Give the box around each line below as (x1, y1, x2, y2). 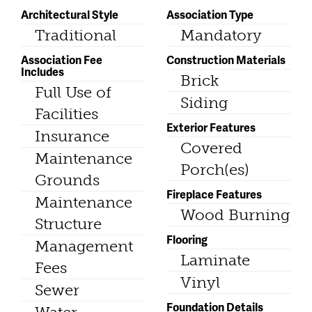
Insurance (35, 127, 109, 146)
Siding (180, 93, 228, 113)
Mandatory (180, 26, 262, 45)
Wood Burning (180, 205, 290, 225)
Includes (21, 63, 64, 80)
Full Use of (35, 83, 111, 102)
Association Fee (21, 52, 102, 68)
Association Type (166, 6, 253, 23)
